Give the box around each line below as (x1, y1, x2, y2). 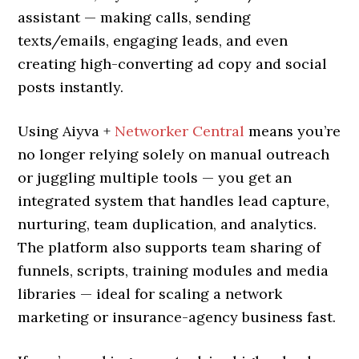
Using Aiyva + (18, 122, 115, 140)
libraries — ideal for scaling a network (18, 284, 283, 303)
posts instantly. (18, 78, 124, 96)
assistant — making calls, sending (18, 8, 252, 26)
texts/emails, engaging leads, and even (18, 31, 288, 50)
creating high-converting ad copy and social (18, 54, 328, 73)
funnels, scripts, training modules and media (18, 261, 329, 280)
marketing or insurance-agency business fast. (18, 308, 337, 326)
